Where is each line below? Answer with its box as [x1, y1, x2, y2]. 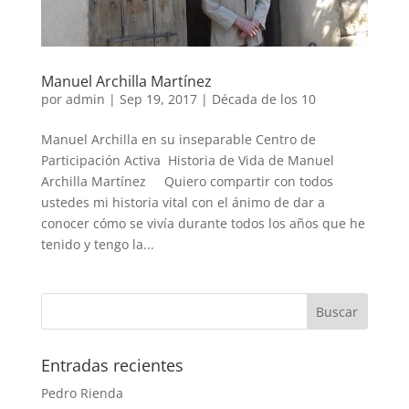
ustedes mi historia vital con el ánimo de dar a [40, 193, 325, 211]
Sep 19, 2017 [119, 89, 197, 108]
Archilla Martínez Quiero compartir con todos [40, 172, 333, 190]
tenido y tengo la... [40, 235, 154, 253]
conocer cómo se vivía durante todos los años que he [40, 214, 365, 232]
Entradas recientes [40, 353, 184, 376]
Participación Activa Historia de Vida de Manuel [40, 151, 334, 169]
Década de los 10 [211, 89, 316, 108]
